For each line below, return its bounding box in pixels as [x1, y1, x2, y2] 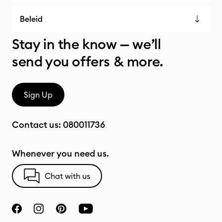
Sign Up [24, 90, 53, 100]
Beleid [20, 14, 43, 24]
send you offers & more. [12, 53, 163, 70]
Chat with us [45, 171, 90, 181]
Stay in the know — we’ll [12, 35, 161, 53]
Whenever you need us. [12, 148, 109, 159]
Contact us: [12, 119, 63, 130]
